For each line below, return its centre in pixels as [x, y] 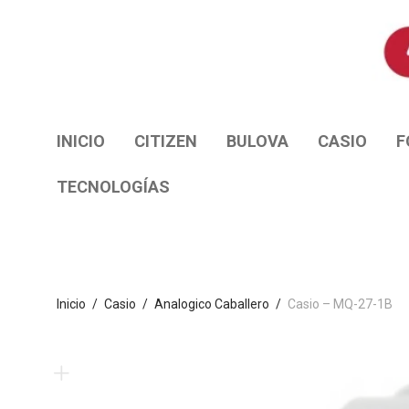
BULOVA [257, 141]
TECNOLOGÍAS [113, 187]
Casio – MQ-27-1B [340, 304]
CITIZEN [166, 141]
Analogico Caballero [212, 304]
